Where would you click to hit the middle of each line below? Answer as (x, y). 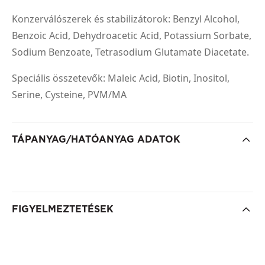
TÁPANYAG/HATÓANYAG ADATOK (96, 139)
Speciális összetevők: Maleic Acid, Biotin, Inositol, (121, 78)
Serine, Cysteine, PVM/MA (70, 94)
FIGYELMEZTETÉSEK (63, 209)
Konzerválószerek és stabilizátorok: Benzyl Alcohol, (126, 19)
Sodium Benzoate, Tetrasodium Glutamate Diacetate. (130, 52)
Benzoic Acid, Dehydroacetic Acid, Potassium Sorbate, (132, 35)
